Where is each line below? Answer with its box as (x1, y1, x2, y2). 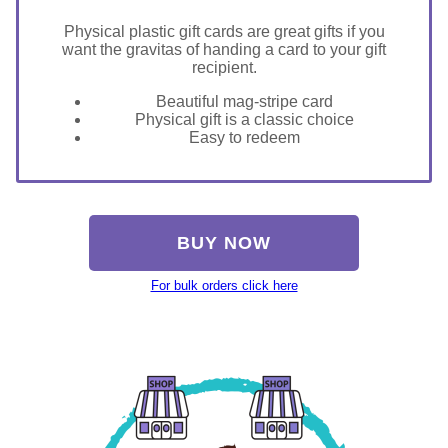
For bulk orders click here (150, 277, 298, 293)
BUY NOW (177, 232, 271, 253)
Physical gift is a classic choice (134, 111, 354, 129)
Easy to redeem (188, 129, 300, 147)
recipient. (191, 59, 257, 77)
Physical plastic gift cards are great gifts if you (63, 23, 385, 41)
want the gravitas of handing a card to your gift (62, 41, 386, 59)
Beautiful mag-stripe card (155, 93, 333, 111)
